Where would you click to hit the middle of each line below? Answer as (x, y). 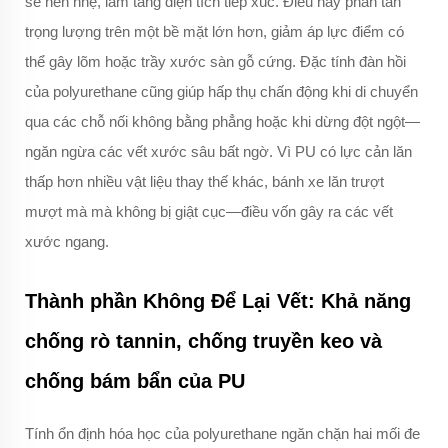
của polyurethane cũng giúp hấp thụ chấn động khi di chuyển (221, 92)
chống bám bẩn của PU (135, 381)
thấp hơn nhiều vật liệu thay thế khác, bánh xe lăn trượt (204, 182)
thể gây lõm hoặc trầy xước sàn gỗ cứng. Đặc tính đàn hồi (215, 62)
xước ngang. (67, 242)
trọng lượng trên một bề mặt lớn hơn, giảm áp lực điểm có (214, 32)
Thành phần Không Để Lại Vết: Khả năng (218, 301)
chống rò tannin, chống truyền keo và (203, 341)
